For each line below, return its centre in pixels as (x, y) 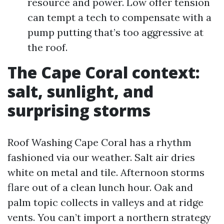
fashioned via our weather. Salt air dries (101, 157)
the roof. (47, 47)
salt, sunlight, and (80, 91)
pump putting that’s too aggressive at (115, 32)
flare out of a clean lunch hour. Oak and (100, 187)
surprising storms (79, 110)
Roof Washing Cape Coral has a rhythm (99, 142)
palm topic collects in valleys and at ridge (105, 202)
